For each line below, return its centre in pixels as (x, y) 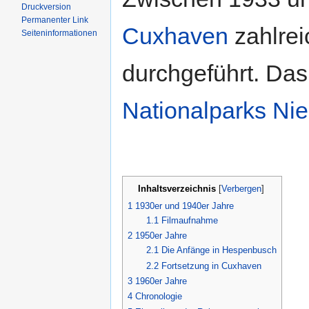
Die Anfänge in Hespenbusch (219, 250)
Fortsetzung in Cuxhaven (211, 266)
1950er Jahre (161, 236)
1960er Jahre (161, 281)
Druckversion (47, 7)
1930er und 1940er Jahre (185, 206)
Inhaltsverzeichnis (177, 189)
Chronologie (159, 297)
